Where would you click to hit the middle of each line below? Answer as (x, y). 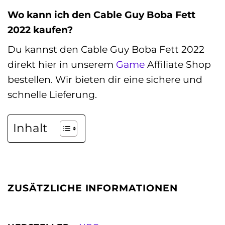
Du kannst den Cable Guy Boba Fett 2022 (106, 49)
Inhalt (30, 128)
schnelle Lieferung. (52, 95)
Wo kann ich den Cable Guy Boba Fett (101, 14)
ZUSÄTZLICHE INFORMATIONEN (93, 188)
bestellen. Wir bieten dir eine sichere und (105, 80)
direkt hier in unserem (62, 65)
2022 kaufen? (40, 29)
